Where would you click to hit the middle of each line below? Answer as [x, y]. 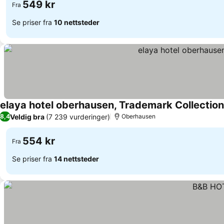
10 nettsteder [77, 22]
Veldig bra [27, 116]
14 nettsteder [76, 158]
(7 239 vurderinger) [78, 116]
